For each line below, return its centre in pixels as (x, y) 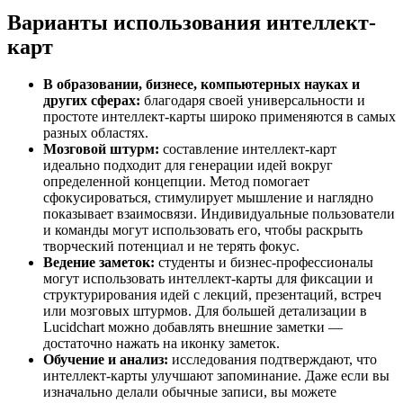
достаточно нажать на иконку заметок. (161, 344)
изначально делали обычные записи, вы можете (190, 392)
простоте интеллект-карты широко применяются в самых (219, 117)
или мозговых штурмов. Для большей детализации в (205, 311)
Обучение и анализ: (106, 360)
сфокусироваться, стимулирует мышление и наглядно (208, 198)
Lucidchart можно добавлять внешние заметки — (193, 327)
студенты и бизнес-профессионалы (264, 263)
